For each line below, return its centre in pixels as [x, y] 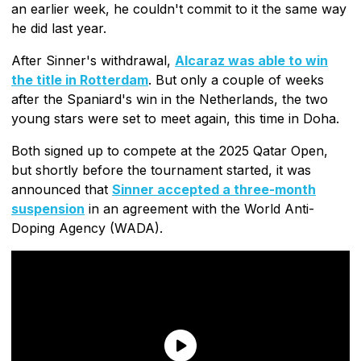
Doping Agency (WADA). [87, 228]
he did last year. [59, 28]
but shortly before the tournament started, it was [161, 170]
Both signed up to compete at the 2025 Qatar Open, [170, 150]
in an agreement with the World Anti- [199, 208]
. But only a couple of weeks [236, 79]
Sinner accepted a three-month [214, 189]
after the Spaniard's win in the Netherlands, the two [170, 99]
